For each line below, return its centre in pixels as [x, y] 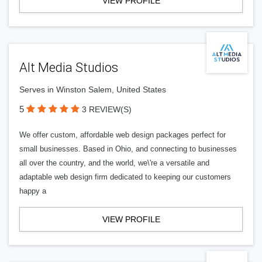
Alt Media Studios [69, 68]
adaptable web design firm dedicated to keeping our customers [125, 177]
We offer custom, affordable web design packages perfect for [123, 135]
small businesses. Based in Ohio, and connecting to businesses [128, 149]
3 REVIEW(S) [107, 109]
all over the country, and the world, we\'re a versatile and [114, 163]
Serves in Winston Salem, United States [93, 89]
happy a [33, 191]
